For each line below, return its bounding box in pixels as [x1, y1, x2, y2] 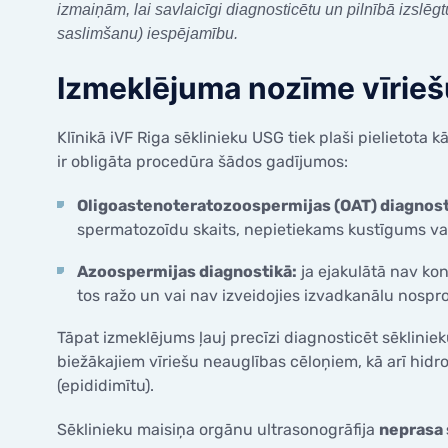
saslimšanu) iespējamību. [57, 25, 238, 43]
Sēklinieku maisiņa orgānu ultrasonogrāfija [57, 420, 379, 440]
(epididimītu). [57, 376, 154, 396]
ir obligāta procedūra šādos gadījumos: [57, 152, 348, 172]
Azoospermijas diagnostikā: [77, 262, 297, 282]
